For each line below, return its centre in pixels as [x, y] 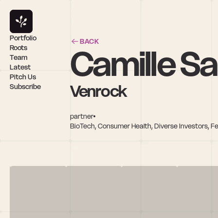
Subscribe [25, 87]
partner [82, 116]
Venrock [99, 91]
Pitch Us [23, 77]
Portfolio [23, 38]
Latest [20, 67]
